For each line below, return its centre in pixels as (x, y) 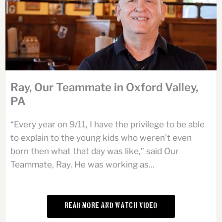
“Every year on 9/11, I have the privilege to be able (108, 125)
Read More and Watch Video (111, 207)
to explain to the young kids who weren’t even (101, 138)
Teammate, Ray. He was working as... (83, 165)
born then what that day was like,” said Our (95, 151)
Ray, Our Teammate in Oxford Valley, (104, 87)
